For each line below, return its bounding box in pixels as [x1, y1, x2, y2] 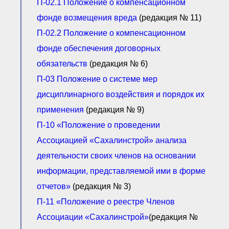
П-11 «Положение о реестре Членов [37, 197, 175, 207]
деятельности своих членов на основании [37, 151, 196, 161]
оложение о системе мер [63, 75, 157, 84]
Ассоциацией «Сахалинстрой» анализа [37, 136, 187, 145]
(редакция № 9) [84, 105, 144, 114]
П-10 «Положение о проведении [37, 121, 160, 130]
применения [37, 105, 84, 114]
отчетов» [37, 182, 71, 191]
